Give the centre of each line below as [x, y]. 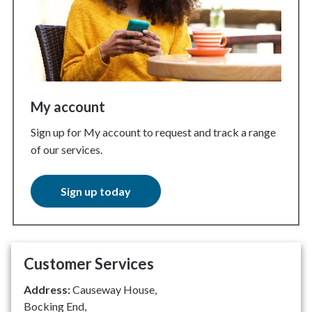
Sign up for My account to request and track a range [153, 132]
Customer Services [89, 264]
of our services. [67, 150]
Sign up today [96, 192]
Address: [47, 290]
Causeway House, [115, 290]
